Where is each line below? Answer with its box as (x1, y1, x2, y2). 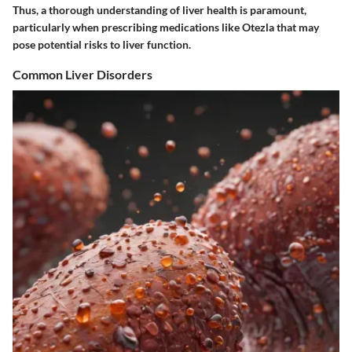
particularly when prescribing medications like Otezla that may (13, 20, 319, 35)
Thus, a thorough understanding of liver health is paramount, (13, 3, 306, 17)
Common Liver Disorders (13, 67, 152, 82)
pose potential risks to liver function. (13, 38, 191, 52)
